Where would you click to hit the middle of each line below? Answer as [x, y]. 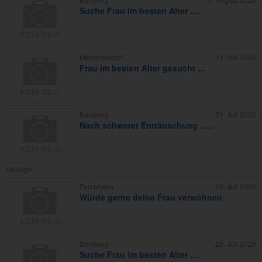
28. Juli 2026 [236, 244]
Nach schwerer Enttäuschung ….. [146, 125]
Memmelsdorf [101, 57]
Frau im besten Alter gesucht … [143, 68]
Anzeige [19, 169]
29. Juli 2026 [236, 187]
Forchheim [96, 187]
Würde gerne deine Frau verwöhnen [151, 197]
